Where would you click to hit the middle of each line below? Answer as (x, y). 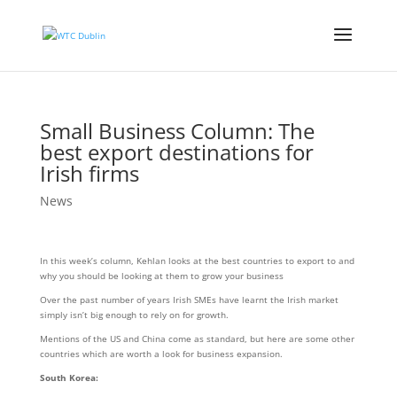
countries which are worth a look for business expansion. (161, 354)
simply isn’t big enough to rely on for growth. (134, 315)
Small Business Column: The (177, 131)
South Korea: (69, 378)
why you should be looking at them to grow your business (161, 276)
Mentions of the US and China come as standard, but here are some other (197, 339)
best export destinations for (176, 152)
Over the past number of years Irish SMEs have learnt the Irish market (189, 300)
